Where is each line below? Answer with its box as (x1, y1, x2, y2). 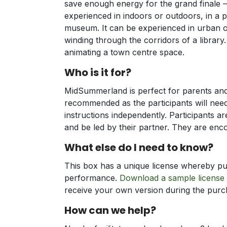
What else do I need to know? (64, 140, 213, 155)
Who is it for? (64, 65, 131, 80)
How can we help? (64, 203, 156, 218)
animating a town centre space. (64, 47, 184, 58)
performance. (64, 173, 120, 183)
